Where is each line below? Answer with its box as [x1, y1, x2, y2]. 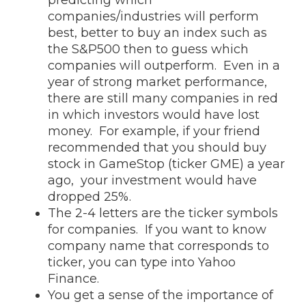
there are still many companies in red [48, 91, 278, 106]
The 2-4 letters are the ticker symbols [48, 206, 278, 221]
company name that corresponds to [48, 238, 269, 253]
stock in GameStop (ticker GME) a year [48, 156, 285, 171]
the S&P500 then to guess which [48, 42, 249, 57]
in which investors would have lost [48, 107, 260, 122]
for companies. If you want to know [48, 222, 266, 237]
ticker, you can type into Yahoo [48, 255, 236, 270]
